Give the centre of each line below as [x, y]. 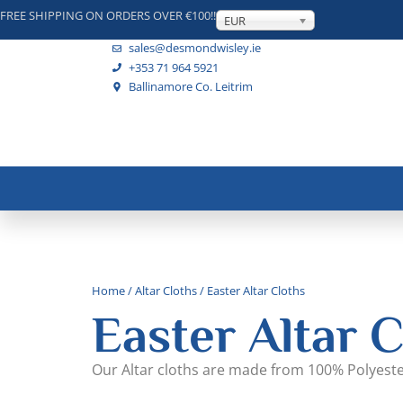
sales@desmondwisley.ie [194, 48]
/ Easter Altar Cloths [251, 290]
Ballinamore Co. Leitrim [190, 86]
